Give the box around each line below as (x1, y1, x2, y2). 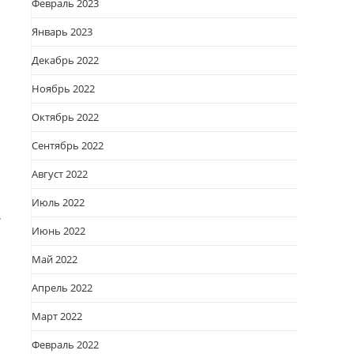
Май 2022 (32, 252, 77, 266)
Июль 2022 (32, 195, 85, 209)
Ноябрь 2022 (32, 81, 95, 96)
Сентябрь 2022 (32, 138, 104, 153)
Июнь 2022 (32, 224, 85, 238)
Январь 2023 (32, 24, 92, 39)
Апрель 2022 (32, 281, 92, 295)
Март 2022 (32, 309, 82, 323)
